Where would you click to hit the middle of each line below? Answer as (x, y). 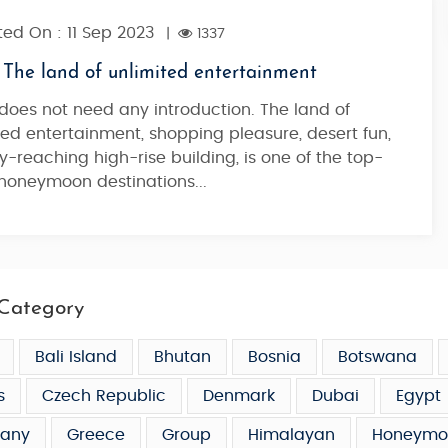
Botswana (377, 357)
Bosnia (274, 357)
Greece (96, 435)
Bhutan (182, 357)
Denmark (239, 396)
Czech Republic (104, 396)
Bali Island (76, 357)
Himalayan (291, 435)
